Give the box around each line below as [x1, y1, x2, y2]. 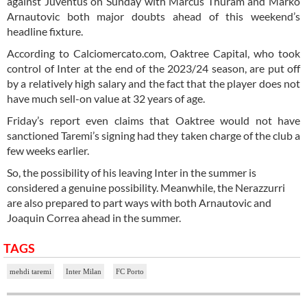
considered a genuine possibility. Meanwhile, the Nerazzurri [7, 180, 285, 194]
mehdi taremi [10, 267, 51, 275]
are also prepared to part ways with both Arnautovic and [7, 195, 271, 209]
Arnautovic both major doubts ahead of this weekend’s [7, 9, 300, 23]
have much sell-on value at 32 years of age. [7, 91, 205, 105]
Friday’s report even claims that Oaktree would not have [7, 113, 300, 127]
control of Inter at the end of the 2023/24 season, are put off [7, 61, 300, 75]
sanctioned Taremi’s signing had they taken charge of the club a [7, 128, 300, 142]
